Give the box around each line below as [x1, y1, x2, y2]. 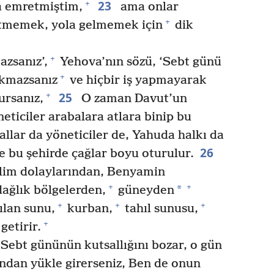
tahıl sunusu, [122, 201, 198, 216]
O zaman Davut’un [78, 91, 187, 106]
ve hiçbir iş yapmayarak [67, 73, 207, 87]
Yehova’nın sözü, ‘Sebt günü [56, 54, 221, 69]
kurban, [64, 201, 113, 216]
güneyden [115, 183, 174, 198]
